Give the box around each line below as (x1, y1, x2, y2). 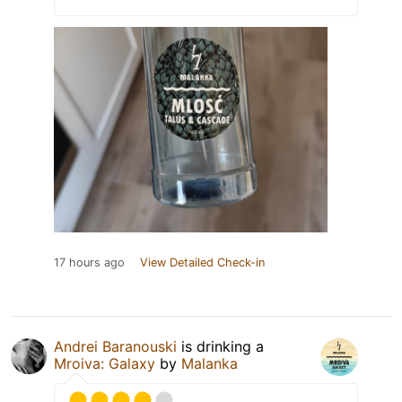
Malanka (181, 354, 238, 372)
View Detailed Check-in (140, 255, 265, 269)
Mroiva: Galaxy (54, 354, 155, 372)
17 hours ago (54, 255, 125, 269)
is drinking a (177, 336, 264, 355)
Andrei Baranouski (54, 336, 177, 355)
